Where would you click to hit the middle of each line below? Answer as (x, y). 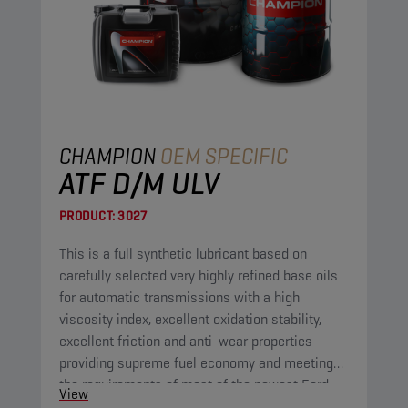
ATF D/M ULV (139, 183)
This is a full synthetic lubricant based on (183, 254)
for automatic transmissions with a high (179, 297)
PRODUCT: (87, 216)
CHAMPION (108, 156)
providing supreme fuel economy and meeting (196, 363)
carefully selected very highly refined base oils (199, 275)
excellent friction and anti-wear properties (186, 341)
